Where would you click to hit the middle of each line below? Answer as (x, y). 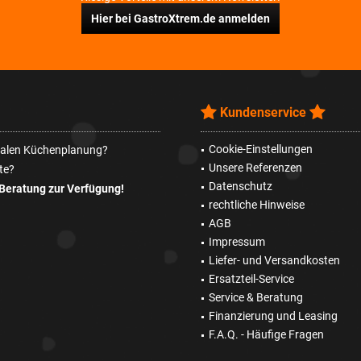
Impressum (237, 242)
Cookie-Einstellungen (261, 149)
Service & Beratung (256, 297)
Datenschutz (241, 186)
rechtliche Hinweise (257, 205)
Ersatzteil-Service (251, 279)
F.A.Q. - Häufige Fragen (266, 334)
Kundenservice (263, 112)
